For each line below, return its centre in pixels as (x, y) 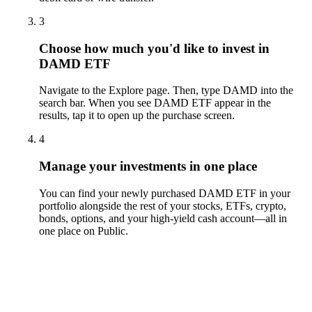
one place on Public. (84, 231)
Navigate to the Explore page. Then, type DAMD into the (166, 91)
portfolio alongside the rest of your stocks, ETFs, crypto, (163, 205)
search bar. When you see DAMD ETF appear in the (155, 103)
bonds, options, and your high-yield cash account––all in (163, 218)
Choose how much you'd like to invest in (154, 48)
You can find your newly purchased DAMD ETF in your (165, 193)
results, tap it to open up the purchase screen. (137, 116)
